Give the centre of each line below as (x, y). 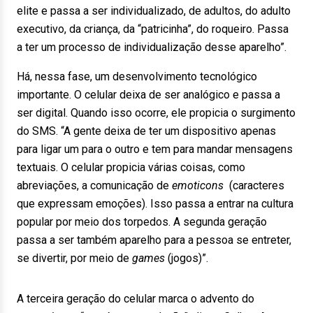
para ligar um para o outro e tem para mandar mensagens (155, 149)
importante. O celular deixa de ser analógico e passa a (148, 95)
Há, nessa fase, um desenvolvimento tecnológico (137, 77)
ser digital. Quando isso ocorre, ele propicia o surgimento (156, 113)
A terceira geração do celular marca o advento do (136, 299)
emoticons (199, 185)
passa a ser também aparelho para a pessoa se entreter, (154, 240)
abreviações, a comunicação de (94, 185)
